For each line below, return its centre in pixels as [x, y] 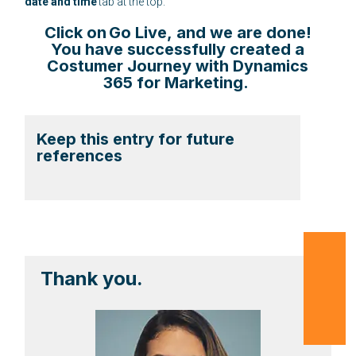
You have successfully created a [178, 49]
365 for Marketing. [178, 82]
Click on [76, 32]
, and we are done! [239, 32]
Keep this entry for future [136, 139]
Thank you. [92, 278]
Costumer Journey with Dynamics [178, 66]
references [80, 155]
